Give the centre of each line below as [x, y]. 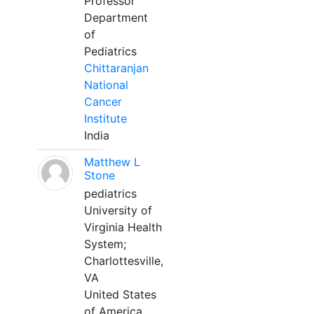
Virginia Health [123, 227]
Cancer [103, 102]
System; [105, 244]
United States [120, 294]
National [106, 85]
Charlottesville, [124, 261]
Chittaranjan [116, 68]
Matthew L [112, 162]
